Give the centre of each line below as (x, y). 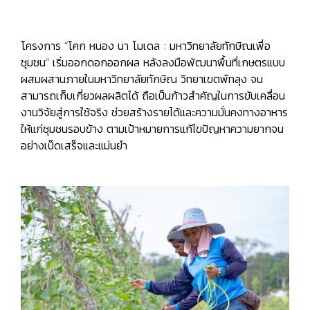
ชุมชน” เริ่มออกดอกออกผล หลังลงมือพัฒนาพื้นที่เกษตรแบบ (153, 62)
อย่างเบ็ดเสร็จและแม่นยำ (74, 145)
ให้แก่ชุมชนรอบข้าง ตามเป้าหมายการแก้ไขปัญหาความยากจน (152, 129)
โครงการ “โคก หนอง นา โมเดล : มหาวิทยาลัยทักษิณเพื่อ (146, 46)
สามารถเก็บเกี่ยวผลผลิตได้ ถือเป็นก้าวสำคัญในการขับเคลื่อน (153, 95)
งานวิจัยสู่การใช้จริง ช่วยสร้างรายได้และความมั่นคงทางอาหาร (154, 112)
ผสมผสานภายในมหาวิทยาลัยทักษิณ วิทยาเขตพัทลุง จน (142, 79)
